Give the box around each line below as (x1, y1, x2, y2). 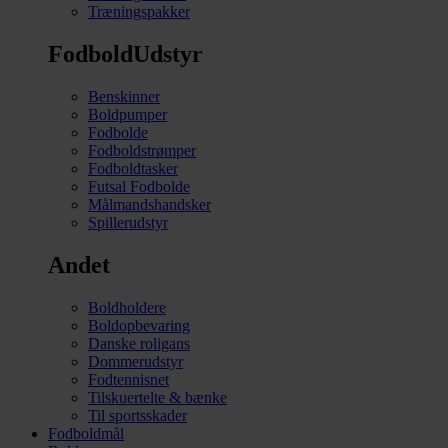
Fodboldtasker (88, 160, 178, 178)
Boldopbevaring (88, 316, 190, 334)
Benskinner (88, 88, 160, 106)
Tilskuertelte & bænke (88, 388, 227, 406)
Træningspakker (88, 3, 190, 21)
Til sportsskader (88, 406, 187, 424)
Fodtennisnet (88, 370, 169, 388)
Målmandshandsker (88, 196, 211, 214)
